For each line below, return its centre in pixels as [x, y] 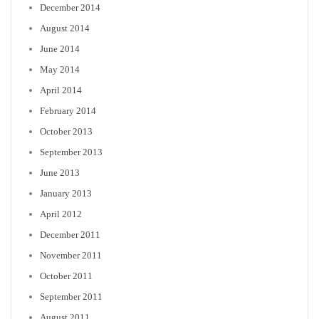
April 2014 [61, 90]
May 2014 [60, 69]
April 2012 [61, 214]
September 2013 [71, 152]
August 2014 [65, 28]
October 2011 [66, 276]
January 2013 [66, 193]
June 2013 [60, 172]
